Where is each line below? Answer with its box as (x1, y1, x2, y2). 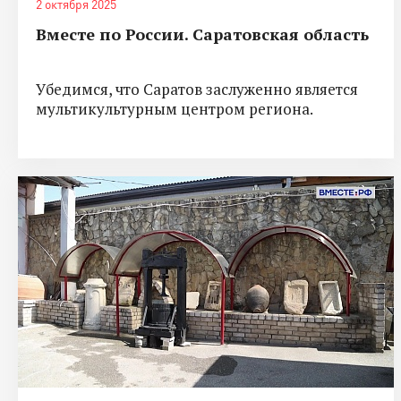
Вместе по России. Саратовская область (36, 22, 369, 45)
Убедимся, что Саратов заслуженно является (36, 78, 358, 99)
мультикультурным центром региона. (36, 98, 313, 119)
